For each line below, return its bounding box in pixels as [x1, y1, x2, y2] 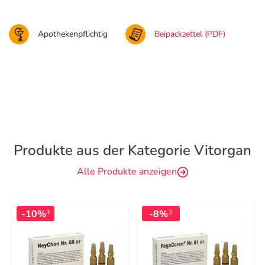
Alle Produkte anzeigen [76, 165, 177, 178]
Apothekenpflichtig [38, 28, 108, 40]
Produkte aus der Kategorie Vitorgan [14, 141, 251, 160]
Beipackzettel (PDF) [154, 28, 225, 40]
